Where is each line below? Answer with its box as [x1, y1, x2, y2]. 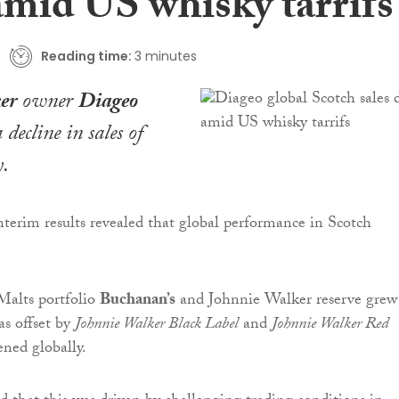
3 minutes [134, 46, 197, 65]
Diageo [78, 85, 138, 123]
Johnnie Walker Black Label [75, 312, 239, 340]
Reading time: [40, 46, 132, 65]
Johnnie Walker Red [272, 312, 388, 340]
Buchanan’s [100, 288, 175, 316]
